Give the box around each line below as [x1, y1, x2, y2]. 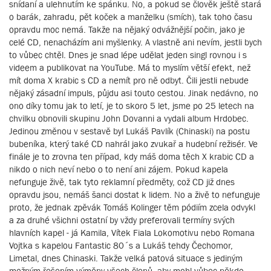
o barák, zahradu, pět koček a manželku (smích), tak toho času [9, 11, 252, 22]
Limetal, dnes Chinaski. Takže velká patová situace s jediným [9, 252, 243, 263]
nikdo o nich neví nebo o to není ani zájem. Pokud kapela [9, 163, 228, 174]
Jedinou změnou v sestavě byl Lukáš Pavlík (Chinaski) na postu [9, 125, 250, 136]
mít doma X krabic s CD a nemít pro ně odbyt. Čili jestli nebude [9, 74, 249, 85]
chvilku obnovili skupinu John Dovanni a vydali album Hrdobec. [9, 113, 249, 123]
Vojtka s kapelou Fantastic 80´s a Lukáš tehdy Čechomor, [9, 240, 233, 250]
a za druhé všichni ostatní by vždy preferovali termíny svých [9, 214, 235, 225]
